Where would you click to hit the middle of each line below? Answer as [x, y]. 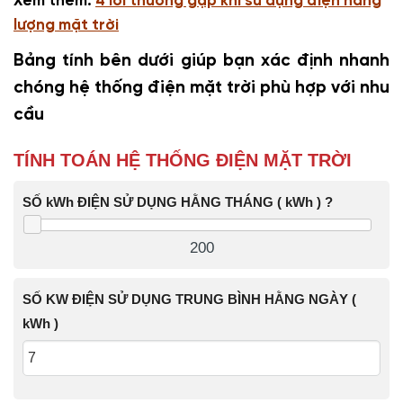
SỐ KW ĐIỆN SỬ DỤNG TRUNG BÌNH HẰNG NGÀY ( [189, 299]
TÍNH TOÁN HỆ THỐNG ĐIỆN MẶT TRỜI [183, 161]
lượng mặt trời [66, 25]
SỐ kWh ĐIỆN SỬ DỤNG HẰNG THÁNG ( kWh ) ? [178, 202]
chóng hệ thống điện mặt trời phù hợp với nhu [201, 89]
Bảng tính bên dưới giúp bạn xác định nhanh [201, 62]
